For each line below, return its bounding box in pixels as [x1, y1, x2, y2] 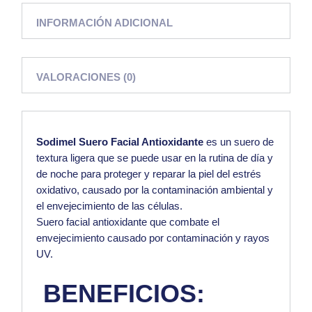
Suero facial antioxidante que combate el [36, 216, 220, 228]
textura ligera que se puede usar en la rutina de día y [36, 152, 274, 164]
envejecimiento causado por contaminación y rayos [36, 232, 270, 244]
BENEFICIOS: [36, 279, 205, 309]
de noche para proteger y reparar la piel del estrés [36, 168, 262, 180]
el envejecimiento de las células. [36, 200, 183, 212]
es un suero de [203, 136, 274, 148]
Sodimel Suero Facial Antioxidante [36, 136, 204, 148]
